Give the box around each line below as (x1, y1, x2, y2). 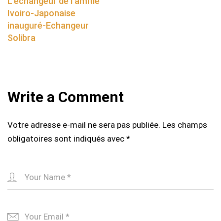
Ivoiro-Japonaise (7, 8, 75, 19)
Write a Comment (7, 88, 124, 106)
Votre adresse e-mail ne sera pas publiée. (7, 120, 160, 130)
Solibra (7, 33, 36, 43)
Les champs (162, 120, 207, 130)
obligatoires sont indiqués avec (7, 134, 126, 144)
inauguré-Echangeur (7, 20, 89, 31)
